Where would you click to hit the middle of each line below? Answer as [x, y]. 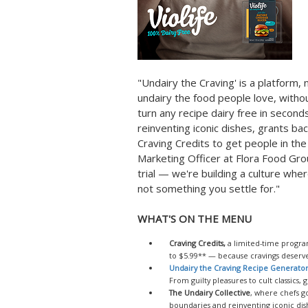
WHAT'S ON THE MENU [195, 219]
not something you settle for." [210, 188]
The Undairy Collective [210, 293]
